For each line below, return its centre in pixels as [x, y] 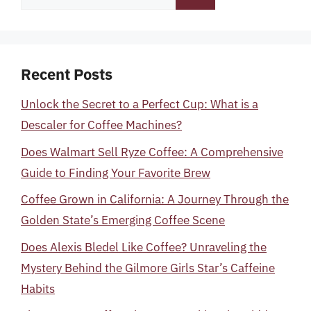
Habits [38, 288]
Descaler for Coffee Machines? [101, 125]
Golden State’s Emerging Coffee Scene [123, 220]
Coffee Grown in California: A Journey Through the [155, 199]
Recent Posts [67, 74]
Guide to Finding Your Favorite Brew [116, 173]
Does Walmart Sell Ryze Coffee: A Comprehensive [152, 152]
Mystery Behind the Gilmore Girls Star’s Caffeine [148, 268]
